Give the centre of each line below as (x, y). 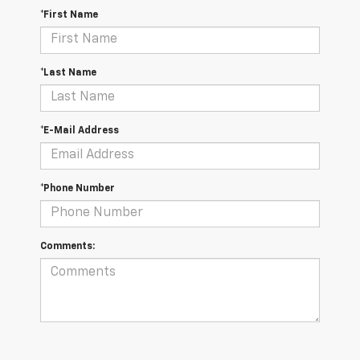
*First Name (69, 15)
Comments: (67, 246)
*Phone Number (78, 188)
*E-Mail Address (80, 131)
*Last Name (68, 73)
